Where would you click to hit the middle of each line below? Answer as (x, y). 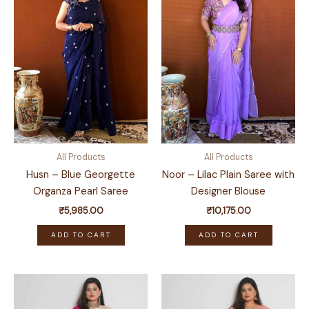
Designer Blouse (228, 191)
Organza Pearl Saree (81, 191)
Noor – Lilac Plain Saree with (228, 175)
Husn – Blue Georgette (81, 175)
